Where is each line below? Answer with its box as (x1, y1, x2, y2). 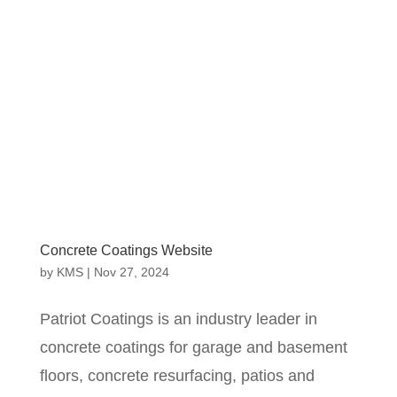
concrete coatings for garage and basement (39, 338, 347, 356)
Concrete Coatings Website (39, 242, 213, 258)
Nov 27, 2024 (93, 264, 169, 279)
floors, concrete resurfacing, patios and (39, 366, 315, 385)
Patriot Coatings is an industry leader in (39, 309, 317, 328)
